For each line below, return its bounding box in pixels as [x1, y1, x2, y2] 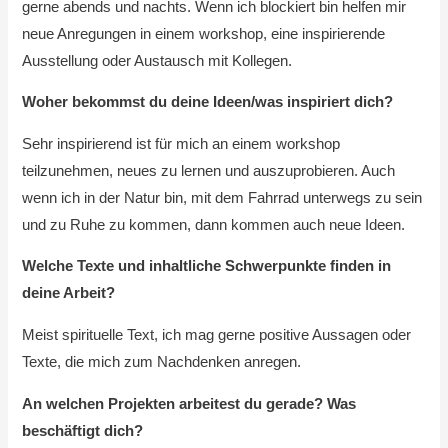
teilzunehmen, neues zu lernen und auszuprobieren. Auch [22, 162, 396, 179]
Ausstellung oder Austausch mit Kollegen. [22, 52, 293, 69]
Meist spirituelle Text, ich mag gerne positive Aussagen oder [22, 327, 412, 343]
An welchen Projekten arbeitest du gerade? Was [22, 395, 357, 412]
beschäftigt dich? [22, 422, 144, 439]
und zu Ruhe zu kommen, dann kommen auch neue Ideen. [22, 216, 406, 233]
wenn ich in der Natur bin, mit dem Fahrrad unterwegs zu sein [22, 189, 423, 206]
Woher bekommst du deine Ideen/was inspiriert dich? [22, 94, 394, 111]
